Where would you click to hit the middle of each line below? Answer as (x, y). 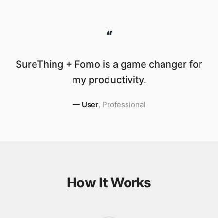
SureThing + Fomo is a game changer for (109, 64)
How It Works (109, 182)
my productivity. (109, 80)
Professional (124, 104)
